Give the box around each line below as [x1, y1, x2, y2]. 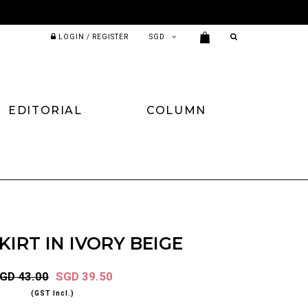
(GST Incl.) [30, 289, 74, 297]
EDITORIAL [8, 103, 82, 117]
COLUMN [146, 103, 206, 117]
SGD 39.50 [56, 269, 113, 283]
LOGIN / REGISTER [58, 33, 129, 41]
